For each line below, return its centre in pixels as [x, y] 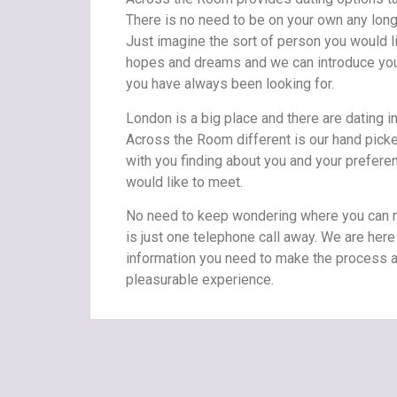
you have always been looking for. [230, 84]
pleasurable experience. [200, 280]
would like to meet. [184, 182]
